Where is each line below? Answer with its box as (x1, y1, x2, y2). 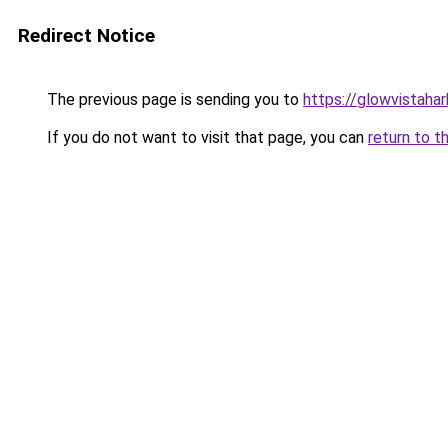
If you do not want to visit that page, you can (43, 128, 368, 147)
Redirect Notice (18, 24, 155, 47)
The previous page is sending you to (43, 90, 303, 109)
